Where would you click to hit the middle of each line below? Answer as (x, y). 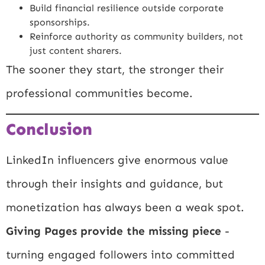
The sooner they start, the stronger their (115, 70)
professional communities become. (99, 93)
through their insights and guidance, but (114, 184)
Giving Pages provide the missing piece (114, 231)
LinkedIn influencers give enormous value (117, 160)
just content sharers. (76, 51)
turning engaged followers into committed (120, 255)
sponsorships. (60, 22)
